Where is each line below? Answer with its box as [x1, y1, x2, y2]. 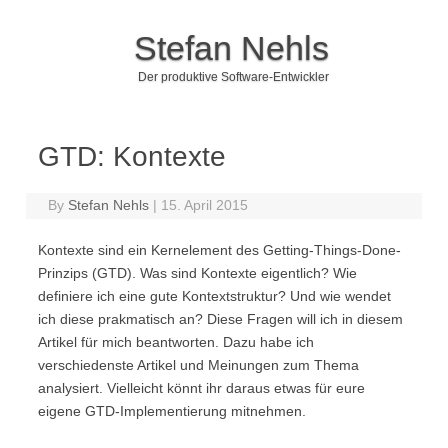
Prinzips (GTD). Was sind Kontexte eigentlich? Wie [38, 265, 357, 281]
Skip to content [224, 119, 318, 135]
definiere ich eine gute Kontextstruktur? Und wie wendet [38, 288, 391, 304]
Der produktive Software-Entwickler [137, 70, 329, 84]
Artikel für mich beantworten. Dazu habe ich [38, 334, 314, 350]
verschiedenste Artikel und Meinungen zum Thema [38, 357, 359, 373]
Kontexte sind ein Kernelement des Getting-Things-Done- [38, 242, 401, 258]
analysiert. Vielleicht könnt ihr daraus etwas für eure [38, 380, 365, 396]
